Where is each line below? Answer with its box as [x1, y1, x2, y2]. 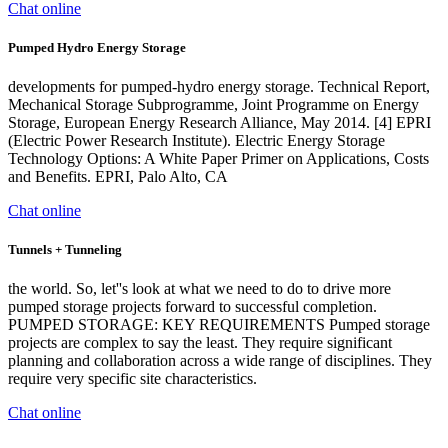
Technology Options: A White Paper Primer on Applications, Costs [8, 150, 429, 167]
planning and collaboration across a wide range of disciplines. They [8, 352, 432, 370]
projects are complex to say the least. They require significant [8, 334, 392, 352]
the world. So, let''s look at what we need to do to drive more [8, 280, 391, 298]
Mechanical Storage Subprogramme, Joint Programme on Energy [8, 96, 419, 113]
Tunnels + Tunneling [8, 242, 122, 258]
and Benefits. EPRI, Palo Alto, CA [8, 168, 228, 185]
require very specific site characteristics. [8, 370, 257, 388]
